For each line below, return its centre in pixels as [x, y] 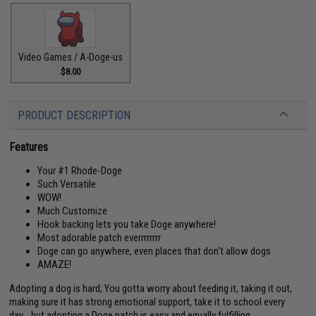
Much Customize [73, 211]
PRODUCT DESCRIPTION [74, 115]
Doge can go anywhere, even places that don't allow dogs [154, 251]
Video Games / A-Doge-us [71, 57]
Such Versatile [67, 184]
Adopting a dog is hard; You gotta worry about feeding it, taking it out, [151, 288]
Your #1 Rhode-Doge [80, 170]
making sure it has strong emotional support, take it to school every [147, 302]
